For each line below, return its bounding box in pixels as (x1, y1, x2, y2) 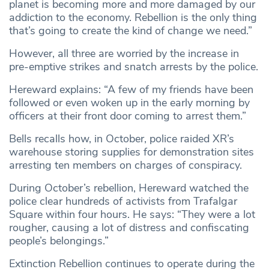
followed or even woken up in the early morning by (9, 95, 250, 110)
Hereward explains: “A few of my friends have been (9, 82, 253, 97)
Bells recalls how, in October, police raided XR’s (9, 131, 234, 147)
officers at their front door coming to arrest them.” (9, 109, 246, 124)
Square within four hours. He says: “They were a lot (9, 207, 255, 222)
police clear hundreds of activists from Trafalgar (9, 194, 237, 209)
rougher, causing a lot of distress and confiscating (9, 220, 249, 235)
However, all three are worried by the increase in (9, 46, 239, 61)
